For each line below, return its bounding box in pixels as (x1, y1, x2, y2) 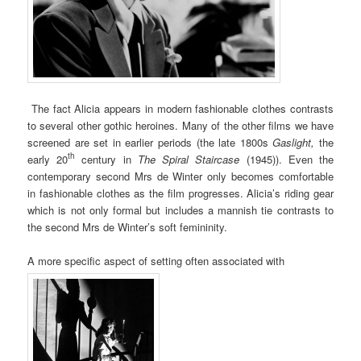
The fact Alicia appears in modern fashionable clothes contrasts (27, 100, 334, 116)
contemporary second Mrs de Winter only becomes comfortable (27, 168, 334, 184)
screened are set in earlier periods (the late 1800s (27, 134, 273, 150)
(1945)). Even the (246, 151, 334, 167)
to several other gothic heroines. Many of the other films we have (27, 117, 334, 133)
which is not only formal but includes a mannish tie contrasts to (27, 201, 334, 218)
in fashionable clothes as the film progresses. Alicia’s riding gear (27, 185, 334, 201)
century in (75, 151, 131, 167)
